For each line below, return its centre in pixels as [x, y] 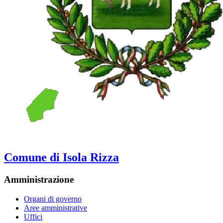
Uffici [33, 217]
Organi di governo [53, 199]
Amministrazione [39, 180]
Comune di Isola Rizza [61, 158]
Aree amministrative [56, 208]
